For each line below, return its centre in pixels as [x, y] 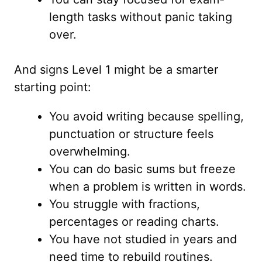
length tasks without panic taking [141, 17]
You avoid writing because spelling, [146, 116]
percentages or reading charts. [134, 222]
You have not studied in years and [143, 239]
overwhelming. [90, 151]
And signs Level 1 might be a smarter [116, 70]
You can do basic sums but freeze [142, 169]
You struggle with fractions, [125, 204]
